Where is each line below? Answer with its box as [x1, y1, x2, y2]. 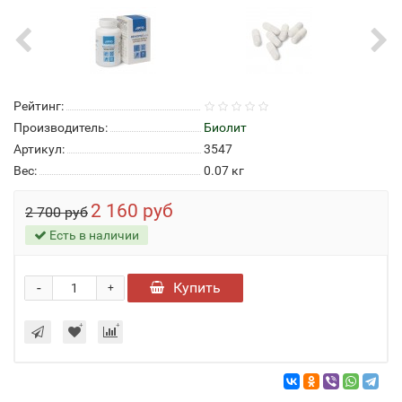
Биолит [204, 120, 247, 135]
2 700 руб [25, 204, 88, 221]
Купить [173, 279, 221, 296]
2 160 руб [91, 200, 173, 222]
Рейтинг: [13, 99, 64, 113]
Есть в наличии [47, 228, 139, 242]
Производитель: [13, 120, 108, 135]
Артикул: [13, 142, 65, 156]
